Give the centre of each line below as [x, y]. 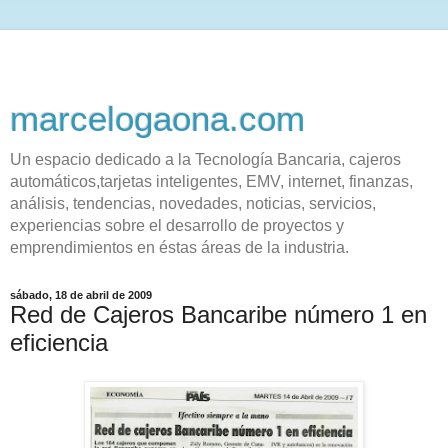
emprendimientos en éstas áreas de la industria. [179, 247]
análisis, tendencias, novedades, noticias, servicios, [193, 203]
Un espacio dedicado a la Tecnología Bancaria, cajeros [205, 159]
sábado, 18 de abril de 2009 [81, 295]
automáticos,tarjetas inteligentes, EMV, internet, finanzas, [211, 181]
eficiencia [59, 342]
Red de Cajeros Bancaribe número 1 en [218, 314]
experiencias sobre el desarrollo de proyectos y [177, 225]
